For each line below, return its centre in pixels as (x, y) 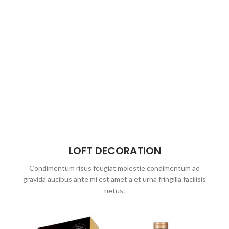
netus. (114, 190)
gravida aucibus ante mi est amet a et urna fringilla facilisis (114, 179)
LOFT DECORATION (114, 151)
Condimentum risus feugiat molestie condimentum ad (114, 168)
